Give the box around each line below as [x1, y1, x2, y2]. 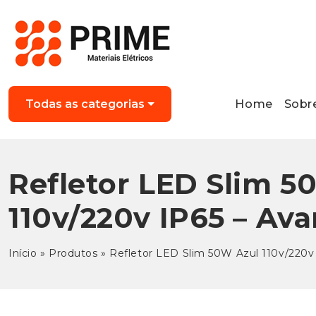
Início [8, 247, 37, 260]
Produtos [49, 247, 98, 260]
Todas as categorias [25, 97, 145, 111]
